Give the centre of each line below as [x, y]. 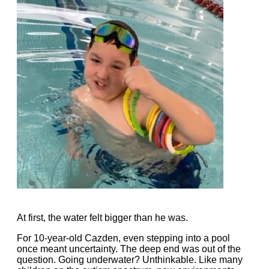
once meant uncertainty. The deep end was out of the [129, 249]
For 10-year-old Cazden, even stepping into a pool [123, 238]
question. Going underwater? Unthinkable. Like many [130, 259]
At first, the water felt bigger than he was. [102, 217]
